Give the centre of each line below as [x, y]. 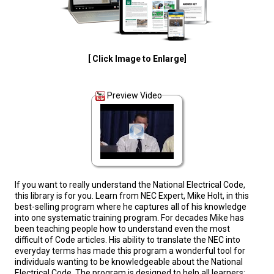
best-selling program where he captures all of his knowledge [131, 207]
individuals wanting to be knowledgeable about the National [129, 262]
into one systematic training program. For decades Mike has [129, 218]
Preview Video [135, 95]
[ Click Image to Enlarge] [137, 58]
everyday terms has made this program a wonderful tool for [130, 251]
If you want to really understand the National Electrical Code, [130, 185]
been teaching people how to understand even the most [122, 229]
